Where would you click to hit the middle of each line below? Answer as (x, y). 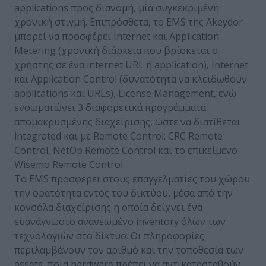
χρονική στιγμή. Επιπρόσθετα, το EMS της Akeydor (129, 22)
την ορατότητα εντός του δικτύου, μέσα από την (123, 193)
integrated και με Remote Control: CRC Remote (118, 136)
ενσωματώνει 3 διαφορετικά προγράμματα (110, 108)
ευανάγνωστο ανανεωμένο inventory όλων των (120, 222)
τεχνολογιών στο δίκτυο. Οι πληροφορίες (109, 236)
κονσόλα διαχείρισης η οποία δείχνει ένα (108, 208)
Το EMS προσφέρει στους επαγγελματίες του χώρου (132, 179)
